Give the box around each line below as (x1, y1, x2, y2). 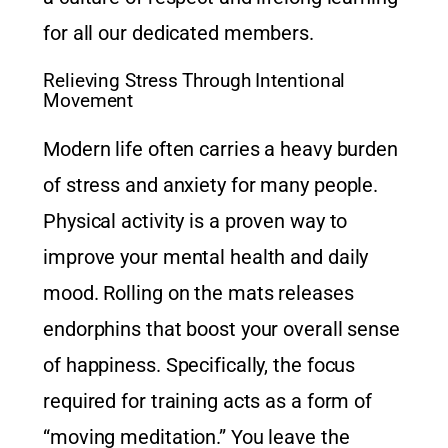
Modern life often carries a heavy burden (43, 136, 398, 161)
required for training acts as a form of (43, 388, 373, 413)
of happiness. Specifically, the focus (43, 352, 356, 377)
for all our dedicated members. (43, 20, 314, 45)
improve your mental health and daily (43, 244, 369, 269)
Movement (43, 89, 134, 112)
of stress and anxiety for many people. (43, 172, 379, 197)
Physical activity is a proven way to (43, 208, 348, 233)
